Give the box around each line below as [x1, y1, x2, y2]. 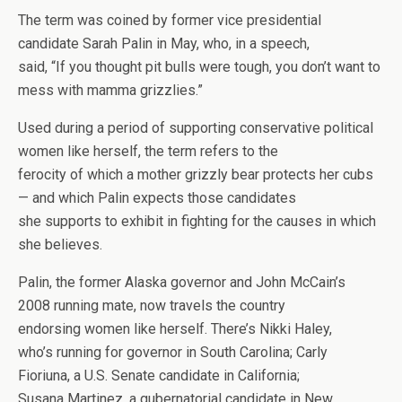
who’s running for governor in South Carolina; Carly [18, 344, 328, 361]
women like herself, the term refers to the [18, 143, 278, 160]
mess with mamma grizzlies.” [18, 82, 203, 99]
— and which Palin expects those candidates [18, 189, 296, 206]
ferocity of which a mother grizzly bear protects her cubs [18, 166, 373, 183]
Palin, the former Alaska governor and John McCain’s [18, 274, 345, 291]
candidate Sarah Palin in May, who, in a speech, [18, 35, 310, 52]
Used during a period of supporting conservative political [18, 119, 373, 136]
